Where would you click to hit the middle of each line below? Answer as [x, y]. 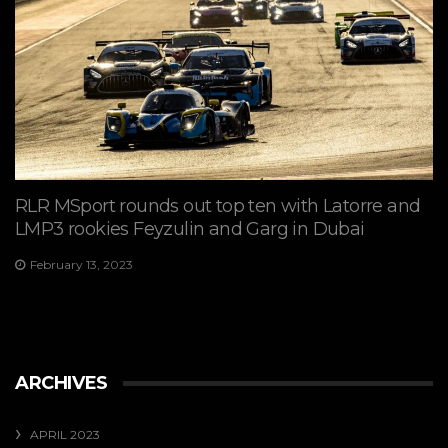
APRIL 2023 [65, 435]
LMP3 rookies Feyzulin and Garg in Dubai [190, 228]
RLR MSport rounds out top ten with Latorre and [218, 205]
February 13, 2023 [81, 264]
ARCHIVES [61, 383]
